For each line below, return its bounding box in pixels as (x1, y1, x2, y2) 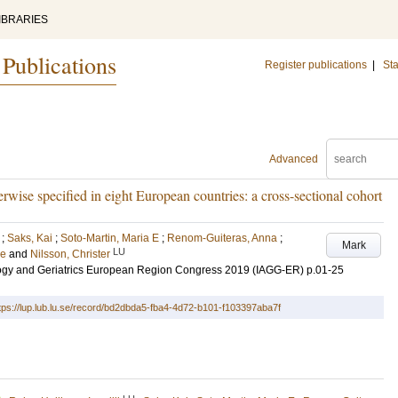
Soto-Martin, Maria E (60, 232, 159, 244)
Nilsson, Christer (30, 248, 110, 260)
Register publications (265, 59, 367, 71)
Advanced (269, 153, 318, 165)
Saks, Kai (7, 232, 52, 244)
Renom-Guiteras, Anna (167, 232, 277, 244)
